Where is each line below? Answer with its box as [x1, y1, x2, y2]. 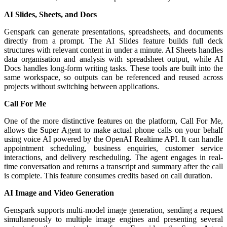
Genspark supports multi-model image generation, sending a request [4, 205, 223, 214]
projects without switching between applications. [4, 82, 159, 91]
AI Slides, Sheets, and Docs [4, 10, 97, 19]
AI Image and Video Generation [4, 188, 114, 197]
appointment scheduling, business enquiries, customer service [4, 143, 223, 153]
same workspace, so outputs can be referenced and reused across [4, 72, 223, 82]
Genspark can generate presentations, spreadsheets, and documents [4, 27, 223, 36]
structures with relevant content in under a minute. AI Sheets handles [4, 45, 223, 54]
